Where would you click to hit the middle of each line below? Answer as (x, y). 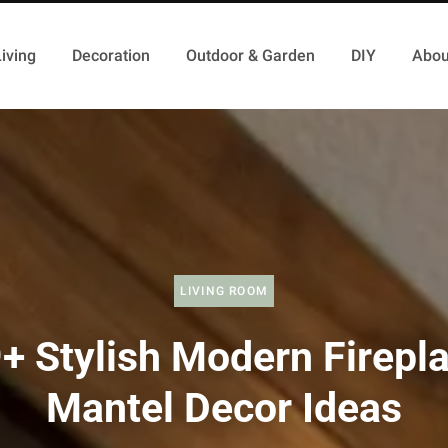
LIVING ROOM (224, 290)
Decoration (110, 55)
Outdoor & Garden (250, 55)
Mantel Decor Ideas (224, 407)
